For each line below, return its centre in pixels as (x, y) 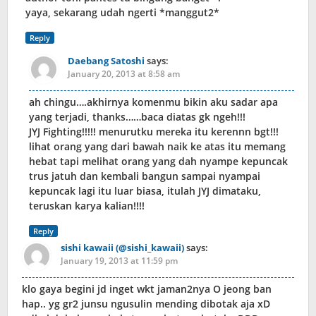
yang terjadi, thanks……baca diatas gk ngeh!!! (137, 117)
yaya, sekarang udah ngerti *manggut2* (122, 13)
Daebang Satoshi (106, 61)
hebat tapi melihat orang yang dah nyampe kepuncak (158, 162)
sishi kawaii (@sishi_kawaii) (122, 248)
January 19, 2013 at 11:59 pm (119, 261)
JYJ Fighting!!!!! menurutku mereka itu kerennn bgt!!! (154, 132)
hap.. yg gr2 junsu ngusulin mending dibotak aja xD (146, 304)
